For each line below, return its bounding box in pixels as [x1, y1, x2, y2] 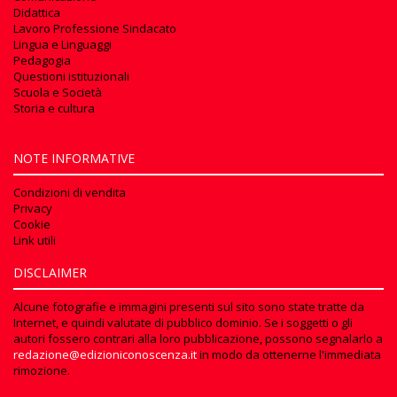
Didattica [13, 4, 60, 21]
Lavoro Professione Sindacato [13, 20, 176, 37]
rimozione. [13, 362, 70, 379]
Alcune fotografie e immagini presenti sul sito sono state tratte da [13, 299, 364, 315]
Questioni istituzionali [13, 68, 129, 85]
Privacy [13, 200, 52, 217]
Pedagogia [13, 52, 71, 69]
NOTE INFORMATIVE [13, 150, 135, 167]
